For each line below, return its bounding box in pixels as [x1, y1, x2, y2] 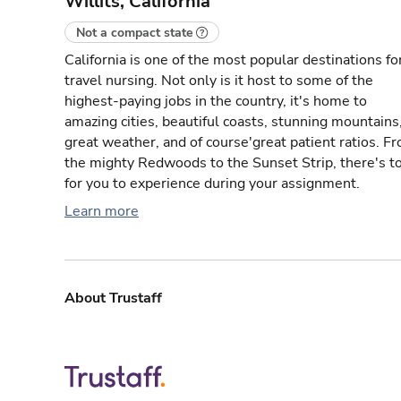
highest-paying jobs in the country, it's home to [64, 91, 367, 112]
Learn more [64, 201, 139, 222]
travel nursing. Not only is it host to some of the [64, 71, 373, 91]
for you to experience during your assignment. [64, 174, 360, 194]
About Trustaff [64, 288, 162, 308]
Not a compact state [76, 24, 193, 42]
